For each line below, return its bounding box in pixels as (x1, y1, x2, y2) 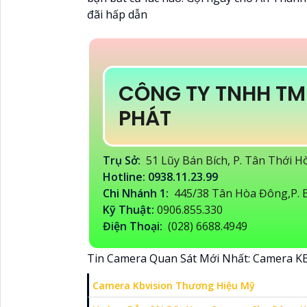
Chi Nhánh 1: (103, 185, 171, 201)
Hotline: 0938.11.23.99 (103, 169, 221, 184)
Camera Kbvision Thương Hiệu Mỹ (93, 278, 255, 292)
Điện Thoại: (103, 218, 165, 234)
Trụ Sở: (103, 152, 143, 168)
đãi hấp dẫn (87, 6, 147, 22)
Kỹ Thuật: (103, 201, 157, 217)
